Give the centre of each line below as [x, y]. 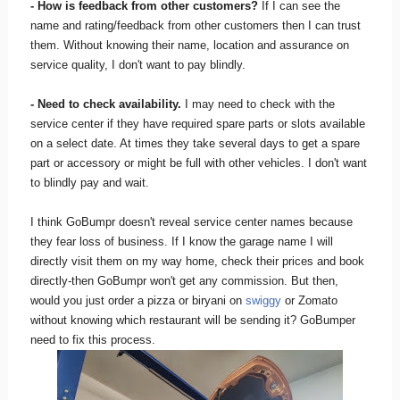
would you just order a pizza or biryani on [137, 300]
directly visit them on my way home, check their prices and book [197, 261]
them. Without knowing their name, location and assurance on [189, 45]
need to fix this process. [92, 340]
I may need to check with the [258, 104]
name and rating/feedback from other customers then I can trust [195, 25]
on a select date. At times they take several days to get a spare [195, 143]
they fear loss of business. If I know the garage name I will [181, 242]
